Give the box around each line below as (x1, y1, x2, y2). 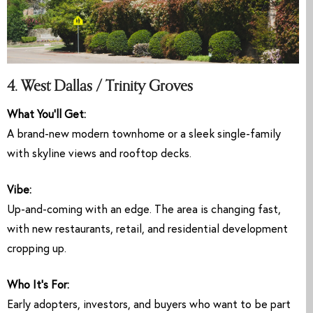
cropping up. (7, 244, 66, 256)
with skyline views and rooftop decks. (7, 149, 191, 161)
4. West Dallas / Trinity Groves (7, 73, 193, 99)
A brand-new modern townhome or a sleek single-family (7, 129, 281, 141)
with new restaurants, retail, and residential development (7, 224, 288, 236)
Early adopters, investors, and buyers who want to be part (7, 300, 291, 312)
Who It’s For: (7, 280, 69, 292)
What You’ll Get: (7, 110, 86, 122)
